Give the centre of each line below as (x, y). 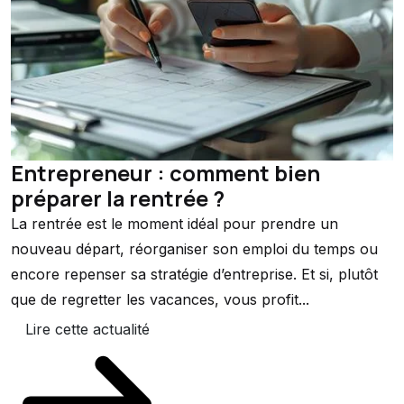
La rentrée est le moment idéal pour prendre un (174, 224)
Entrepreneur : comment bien (165, 174)
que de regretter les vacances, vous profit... (160, 300)
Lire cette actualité (87, 330)
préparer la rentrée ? (118, 199)
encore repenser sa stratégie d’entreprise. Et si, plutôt (194, 275)
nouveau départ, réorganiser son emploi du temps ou (194, 249)
